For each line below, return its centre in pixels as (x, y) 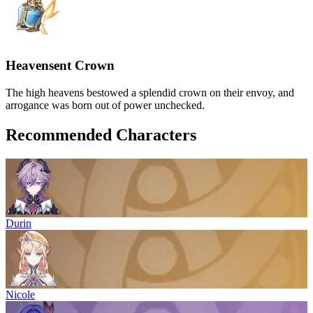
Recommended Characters (101, 134)
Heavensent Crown (60, 66)
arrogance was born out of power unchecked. (105, 105)
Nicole (20, 294)
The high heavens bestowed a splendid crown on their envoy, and (150, 92)
